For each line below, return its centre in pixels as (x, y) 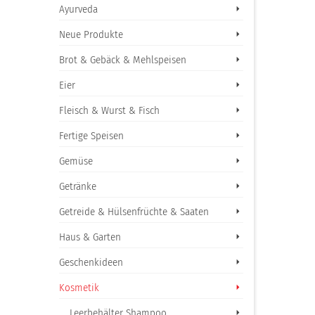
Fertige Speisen (91, 136)
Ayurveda (78, 9)
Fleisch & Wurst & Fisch (109, 110)
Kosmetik (79, 288)
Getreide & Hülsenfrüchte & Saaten (134, 212)
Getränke (77, 186)
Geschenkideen (91, 262)
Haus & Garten (90, 237)
